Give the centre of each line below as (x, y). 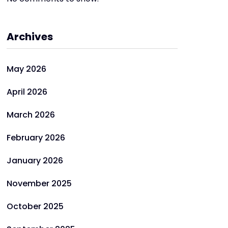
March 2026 (31, 115)
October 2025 (35, 206)
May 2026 (26, 69)
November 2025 (39, 183)
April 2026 (27, 92)
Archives (30, 37)
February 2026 (36, 138)
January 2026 (35, 161)
